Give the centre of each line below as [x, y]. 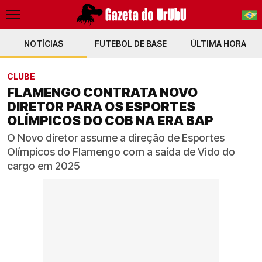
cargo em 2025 [44, 166]
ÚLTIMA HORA [218, 44]
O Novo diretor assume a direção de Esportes [116, 138]
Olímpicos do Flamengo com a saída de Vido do [121, 152]
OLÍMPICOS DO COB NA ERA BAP [110, 120]
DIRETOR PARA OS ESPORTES [101, 106]
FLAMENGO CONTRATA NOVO [102, 92]
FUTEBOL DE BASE [131, 44]
